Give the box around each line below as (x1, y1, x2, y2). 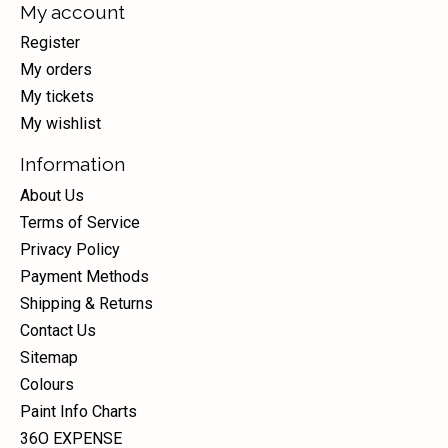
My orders (20, 60, 92, 80)
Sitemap (20, 347, 78, 367)
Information (20, 153, 125, 176)
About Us (20, 185, 84, 205)
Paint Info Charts (20, 401, 137, 421)
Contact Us (20, 320, 96, 340)
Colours (20, 374, 74, 394)
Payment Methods (20, 266, 149, 286)
